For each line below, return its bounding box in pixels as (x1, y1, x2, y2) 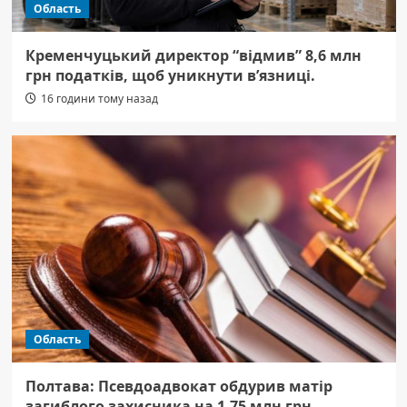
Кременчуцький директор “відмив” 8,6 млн (25, 45, 362, 66)
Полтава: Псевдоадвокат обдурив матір (25, 376, 333, 397)
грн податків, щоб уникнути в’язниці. (25, 65, 315, 86)
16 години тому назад (40, 91, 158, 107)
